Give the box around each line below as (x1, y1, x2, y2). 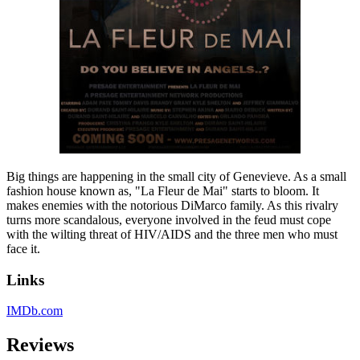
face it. (6, 242, 40, 256)
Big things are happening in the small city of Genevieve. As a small (6, 170, 346, 183)
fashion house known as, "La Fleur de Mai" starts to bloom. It (6, 184, 319, 198)
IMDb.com (6, 304, 63, 318)
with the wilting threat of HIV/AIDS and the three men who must (6, 227, 337, 241)
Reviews (6, 334, 74, 356)
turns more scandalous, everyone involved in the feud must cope (6, 213, 331, 227)
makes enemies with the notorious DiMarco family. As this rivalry (6, 198, 338, 212)
